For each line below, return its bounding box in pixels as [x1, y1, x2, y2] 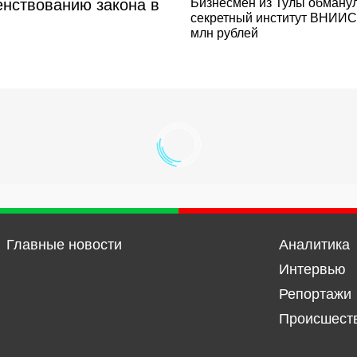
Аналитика [278, 237, 350, 253]
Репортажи [278, 286, 351, 302]
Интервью [278, 261, 346, 277]
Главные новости [6, 237, 122, 253]
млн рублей [190, 26, 258, 40]
